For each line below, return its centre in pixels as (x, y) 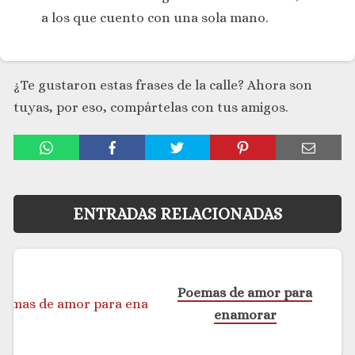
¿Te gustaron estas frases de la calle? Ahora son (163, 85)
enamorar (245, 315)
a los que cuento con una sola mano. (155, 18)
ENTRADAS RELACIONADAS (177, 214)
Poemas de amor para (245, 293)
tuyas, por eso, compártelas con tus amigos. (151, 107)
